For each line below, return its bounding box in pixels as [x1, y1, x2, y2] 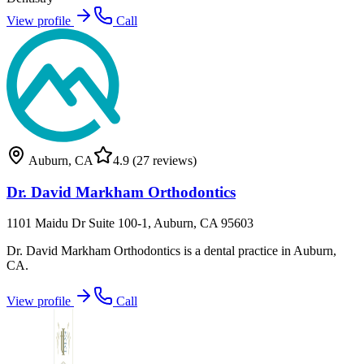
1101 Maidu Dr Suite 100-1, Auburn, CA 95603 [6, 216, 253, 231]
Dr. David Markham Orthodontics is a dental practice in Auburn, [6, 244, 336, 258]
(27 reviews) [129, 154, 197, 167]
